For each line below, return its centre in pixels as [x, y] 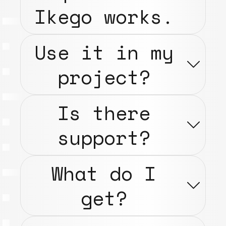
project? [104, 77]
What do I [104, 173]
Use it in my [104, 52]
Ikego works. [104, 16]
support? [104, 137]
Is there [104, 112]
